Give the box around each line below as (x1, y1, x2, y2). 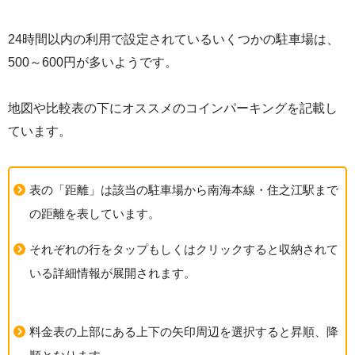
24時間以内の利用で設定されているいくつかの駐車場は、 (8, 32, 339, 46)
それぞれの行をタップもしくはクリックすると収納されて (29, 242, 338, 256)
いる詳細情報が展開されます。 (29, 265, 196, 280)
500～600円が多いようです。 (8, 55, 177, 69)
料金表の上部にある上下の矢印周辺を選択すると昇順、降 (29, 324, 338, 338)
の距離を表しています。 (29, 206, 160, 220)
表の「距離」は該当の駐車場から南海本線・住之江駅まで (29, 182, 338, 197)
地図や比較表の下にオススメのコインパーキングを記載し (8, 101, 338, 115)
